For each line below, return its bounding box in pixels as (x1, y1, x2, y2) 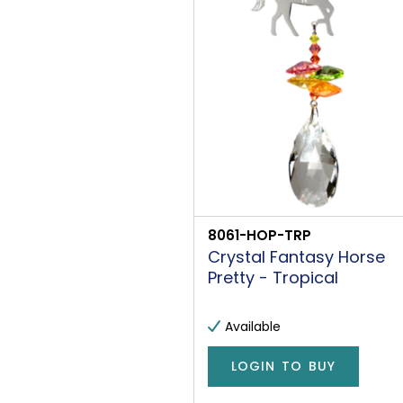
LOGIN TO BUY (231, 357, 336, 376)
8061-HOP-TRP (208, 225, 311, 245)
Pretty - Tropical (208, 265, 338, 289)
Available (225, 317, 281, 336)
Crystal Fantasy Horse (208, 245, 385, 268)
